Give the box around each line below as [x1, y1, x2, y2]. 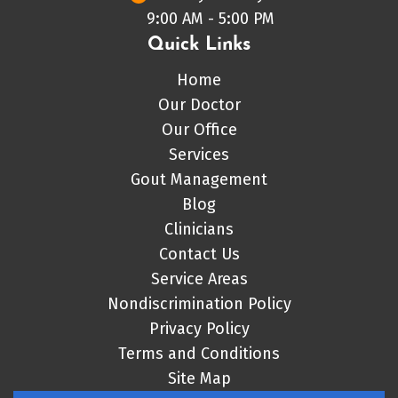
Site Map [167, 368, 231, 388]
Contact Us [158, 243, 240, 264]
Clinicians [164, 219, 234, 239]
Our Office [161, 119, 237, 139]
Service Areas [150, 268, 248, 289]
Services [169, 144, 229, 164]
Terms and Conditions [118, 343, 280, 363]
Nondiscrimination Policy [107, 293, 291, 314]
